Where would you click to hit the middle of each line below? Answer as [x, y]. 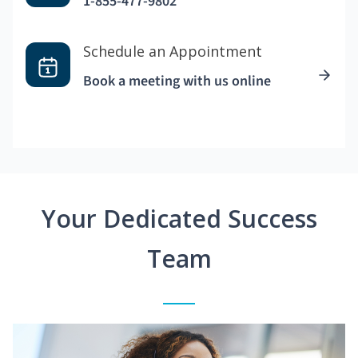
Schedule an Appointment [173, 52]
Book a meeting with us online [177, 82]
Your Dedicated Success [179, 219]
